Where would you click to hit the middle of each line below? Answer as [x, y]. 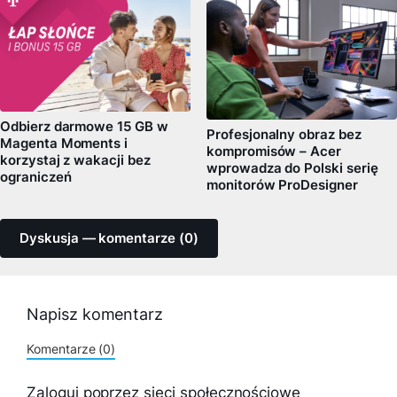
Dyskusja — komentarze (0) [109, 238]
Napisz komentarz [95, 314]
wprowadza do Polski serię [292, 168]
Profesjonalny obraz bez [284, 134]
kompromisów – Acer [274, 151]
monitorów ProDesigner [282, 185]
